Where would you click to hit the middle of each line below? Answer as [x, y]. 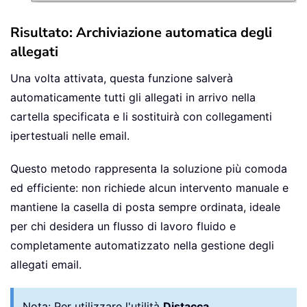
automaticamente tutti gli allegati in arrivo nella [133, 97]
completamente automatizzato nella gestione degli [142, 245]
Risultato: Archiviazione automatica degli [141, 32]
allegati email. [46, 264]
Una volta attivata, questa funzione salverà [122, 78]
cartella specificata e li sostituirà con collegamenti [141, 116]
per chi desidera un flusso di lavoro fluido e [123, 226]
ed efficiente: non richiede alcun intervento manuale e [149, 187]
